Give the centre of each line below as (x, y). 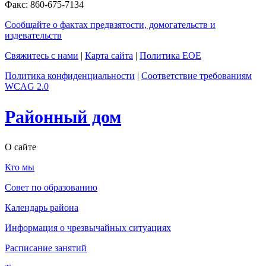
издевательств (33, 36)
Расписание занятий (46, 248)
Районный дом (63, 117)
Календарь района (42, 207)
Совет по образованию (51, 187)
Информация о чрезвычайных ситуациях (88, 227)
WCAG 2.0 (27, 87)
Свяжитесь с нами (42, 56)
